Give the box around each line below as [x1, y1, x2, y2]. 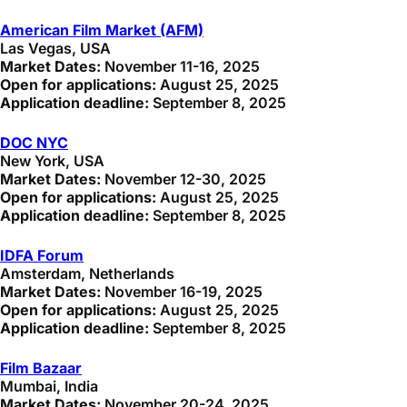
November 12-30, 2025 [101, 170, 266, 188]
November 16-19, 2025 [101, 283, 263, 301]
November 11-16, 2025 [101, 57, 260, 75]
